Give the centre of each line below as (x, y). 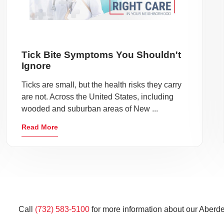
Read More (40, 127)
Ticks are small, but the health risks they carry (102, 85)
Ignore (36, 66)
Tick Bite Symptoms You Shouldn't (101, 55)
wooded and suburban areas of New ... (90, 109)
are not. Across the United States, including (98, 97)
